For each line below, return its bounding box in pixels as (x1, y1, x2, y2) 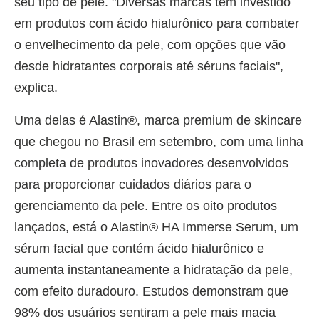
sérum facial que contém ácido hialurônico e (14, 241, 264, 256)
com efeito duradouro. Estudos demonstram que (14, 283, 288, 298)
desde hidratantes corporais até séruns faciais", (14, 58, 283, 73)
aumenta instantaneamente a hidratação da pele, (14, 262, 293, 277)
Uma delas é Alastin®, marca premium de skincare (14, 113, 302, 127)
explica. (14, 80, 58, 95)
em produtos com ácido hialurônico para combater (14, 16, 299, 31)
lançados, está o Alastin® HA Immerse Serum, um (14, 219, 298, 234)
